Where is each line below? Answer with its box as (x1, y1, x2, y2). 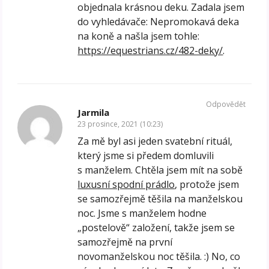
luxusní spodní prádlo (77, 177, 175, 191)
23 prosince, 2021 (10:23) (77, 118, 163, 129)
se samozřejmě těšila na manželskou (77, 192, 243, 205)
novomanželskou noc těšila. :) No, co (77, 249, 241, 263)
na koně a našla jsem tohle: (77, 29, 200, 43)
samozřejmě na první (77, 235, 173, 249)
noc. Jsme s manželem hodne (77, 206, 207, 220)
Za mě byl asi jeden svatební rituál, (77, 134, 233, 148)
